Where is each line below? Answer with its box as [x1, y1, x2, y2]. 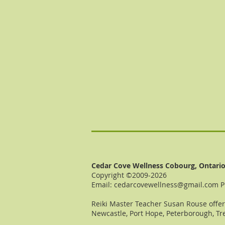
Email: [91, 180, 114, 189]
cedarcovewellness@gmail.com [114, 180, 218, 189]
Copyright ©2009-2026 [91, 170, 167, 180]
